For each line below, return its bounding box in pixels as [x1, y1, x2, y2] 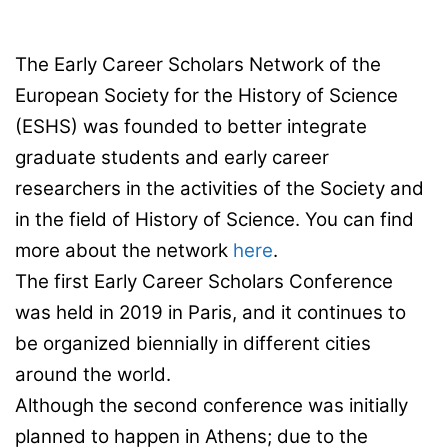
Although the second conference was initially [15, 394, 408, 418]
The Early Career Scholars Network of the [15, 53, 381, 77]
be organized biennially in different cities [15, 332, 371, 356]
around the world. [15, 363, 171, 387]
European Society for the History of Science [15, 84, 398, 108]
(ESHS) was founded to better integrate [15, 115, 367, 139]
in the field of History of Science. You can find [15, 208, 414, 232]
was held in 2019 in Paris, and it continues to [15, 301, 406, 325]
